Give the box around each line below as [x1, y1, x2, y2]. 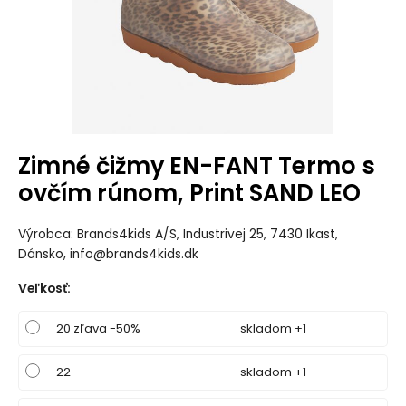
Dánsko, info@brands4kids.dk [17, 245, 198, 263]
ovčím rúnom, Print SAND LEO [17, 176, 361, 209]
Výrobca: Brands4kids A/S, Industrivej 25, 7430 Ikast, [17, 225, 338, 243]
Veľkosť [17, 279, 67, 297]
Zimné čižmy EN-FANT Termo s [17, 149, 375, 182]
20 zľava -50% [55, 319, 140, 337]
